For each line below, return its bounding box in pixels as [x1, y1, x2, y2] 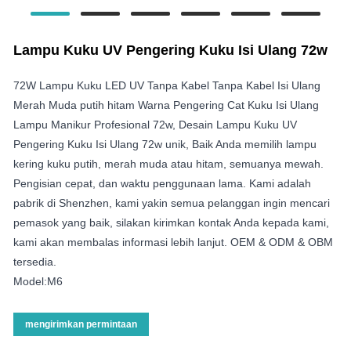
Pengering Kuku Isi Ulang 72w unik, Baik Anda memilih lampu [13, 137, 317, 150]
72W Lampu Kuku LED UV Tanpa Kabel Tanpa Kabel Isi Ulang [13, 78, 320, 92]
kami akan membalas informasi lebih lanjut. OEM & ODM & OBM [13, 235, 333, 248]
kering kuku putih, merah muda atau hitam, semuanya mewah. [13, 157, 324, 170]
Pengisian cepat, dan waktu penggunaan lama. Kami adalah [13, 176, 311, 190]
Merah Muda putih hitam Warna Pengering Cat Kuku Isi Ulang [13, 98, 319, 111]
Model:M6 [13, 274, 63, 288]
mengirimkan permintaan [25, 318, 137, 330]
